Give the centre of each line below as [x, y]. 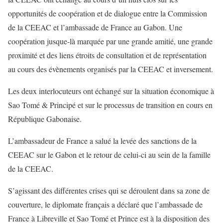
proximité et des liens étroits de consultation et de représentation [107, 55]
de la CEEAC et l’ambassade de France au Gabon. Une [95, 27]
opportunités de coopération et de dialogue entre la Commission [108, 13]
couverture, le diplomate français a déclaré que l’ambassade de [105, 204]
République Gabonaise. [45, 119]
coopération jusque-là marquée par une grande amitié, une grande [110, 41]
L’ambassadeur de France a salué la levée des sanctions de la [102, 141]
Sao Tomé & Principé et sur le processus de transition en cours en [110, 105]
